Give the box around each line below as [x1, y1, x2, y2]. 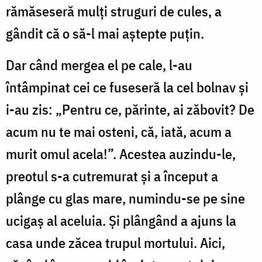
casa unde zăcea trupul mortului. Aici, [6, 233, 225, 252]
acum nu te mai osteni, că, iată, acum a [6, 122, 232, 141]
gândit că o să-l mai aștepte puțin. [6, 23, 204, 43]
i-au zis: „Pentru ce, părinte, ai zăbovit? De [6, 99, 254, 119]
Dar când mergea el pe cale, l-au [6, 55, 192, 74]
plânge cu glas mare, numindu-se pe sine [6, 188, 245, 208]
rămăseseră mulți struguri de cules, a [6, 1, 222, 20]
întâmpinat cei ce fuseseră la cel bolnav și [6, 77, 249, 96]
